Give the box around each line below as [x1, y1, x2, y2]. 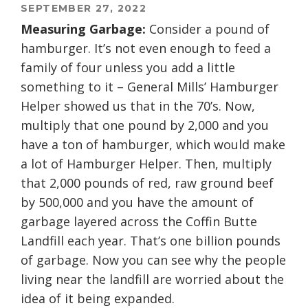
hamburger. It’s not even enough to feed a [21, 40, 271, 57]
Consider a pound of [149, 21, 269, 38]
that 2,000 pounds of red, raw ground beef [21, 175, 274, 192]
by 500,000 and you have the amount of [21, 194, 254, 211]
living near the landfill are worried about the [21, 271, 284, 288]
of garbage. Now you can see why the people [21, 252, 286, 269]
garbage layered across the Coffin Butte [21, 213, 257, 230]
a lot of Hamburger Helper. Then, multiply [21, 155, 272, 173]
